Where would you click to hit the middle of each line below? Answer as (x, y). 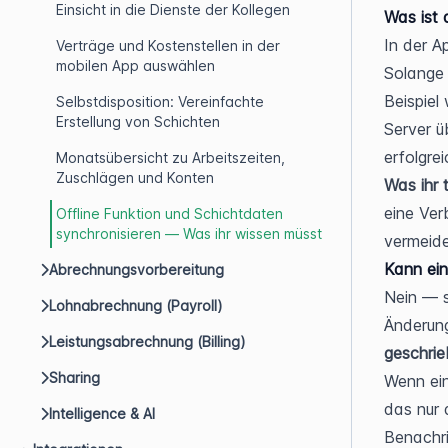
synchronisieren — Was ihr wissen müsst (189, 233)
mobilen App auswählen (135, 65)
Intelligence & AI (102, 413)
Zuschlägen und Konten (135, 177)
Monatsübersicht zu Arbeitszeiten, (170, 157)
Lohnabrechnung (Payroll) (136, 305)
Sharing (74, 377)
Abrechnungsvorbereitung (136, 269)
